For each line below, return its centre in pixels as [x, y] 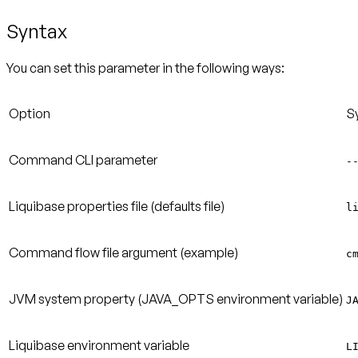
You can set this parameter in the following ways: [145, 68]
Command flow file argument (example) [123, 253]
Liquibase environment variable [99, 346]
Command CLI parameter [83, 160]
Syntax [37, 31]
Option [30, 114]
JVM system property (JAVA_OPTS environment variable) [176, 299]
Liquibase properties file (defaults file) [117, 207]
